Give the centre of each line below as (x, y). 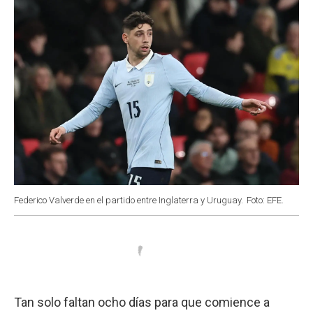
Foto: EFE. (265, 200)
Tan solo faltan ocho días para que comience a (142, 302)
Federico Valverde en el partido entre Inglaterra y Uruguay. (129, 200)
